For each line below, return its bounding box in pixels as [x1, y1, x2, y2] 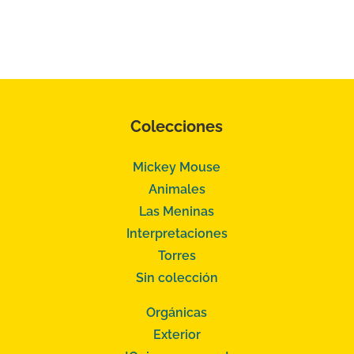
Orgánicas [146, 304, 208, 320]
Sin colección [135, 269, 218, 285]
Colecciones [130, 117, 224, 137]
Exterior [153, 326, 201, 342]
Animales [148, 181, 205, 197]
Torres [157, 247, 196, 263]
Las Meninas [139, 203, 215, 219]
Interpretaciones [126, 225, 228, 241]
